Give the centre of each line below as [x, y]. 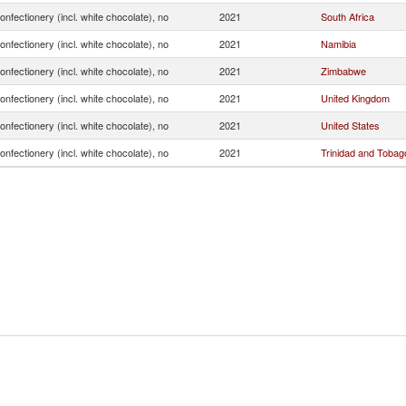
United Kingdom [355, 98]
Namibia [338, 43]
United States [350, 125]
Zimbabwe [343, 71]
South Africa [348, 16]
